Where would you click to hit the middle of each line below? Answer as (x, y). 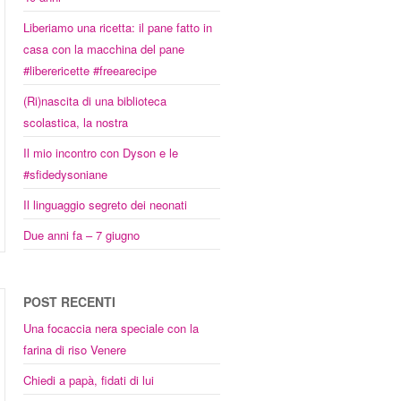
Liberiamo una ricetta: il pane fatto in (118, 27)
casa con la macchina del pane (104, 49)
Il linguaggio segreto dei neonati (105, 205)
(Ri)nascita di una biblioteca (95, 101)
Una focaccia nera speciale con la (111, 328)
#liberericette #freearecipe (90, 70)
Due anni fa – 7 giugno (81, 235)
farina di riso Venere (75, 350)
